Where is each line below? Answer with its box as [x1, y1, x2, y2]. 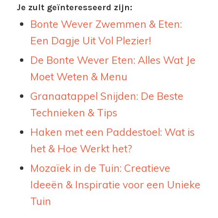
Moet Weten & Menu [30, 70, 127, 83]
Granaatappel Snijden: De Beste [30, 89, 183, 102]
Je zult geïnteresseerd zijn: [16, 1, 132, 13]
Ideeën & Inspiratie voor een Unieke [30, 178, 200, 191]
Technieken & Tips [30, 106, 117, 119]
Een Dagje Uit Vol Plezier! [30, 34, 151, 47]
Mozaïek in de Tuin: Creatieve [30, 161, 170, 174]
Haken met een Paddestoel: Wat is [30, 125, 195, 138]
